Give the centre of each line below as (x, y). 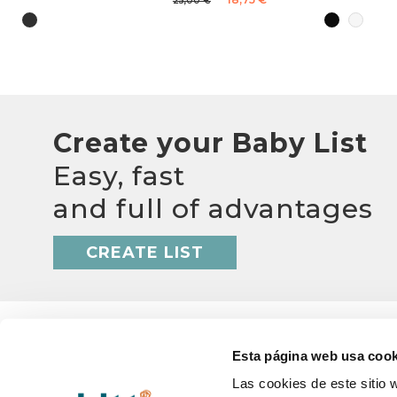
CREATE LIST (145, 252)
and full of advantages (213, 209)
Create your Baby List (210, 144)
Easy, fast (119, 176)
